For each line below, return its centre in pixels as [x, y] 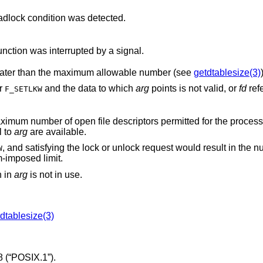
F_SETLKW [23, 89]
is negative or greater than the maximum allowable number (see [145, 72]
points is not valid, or [194, 89]
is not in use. [55, 174]
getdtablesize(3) [227, 72]
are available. [57, 131]
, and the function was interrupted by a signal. [130, 50]
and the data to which [89, 89]
